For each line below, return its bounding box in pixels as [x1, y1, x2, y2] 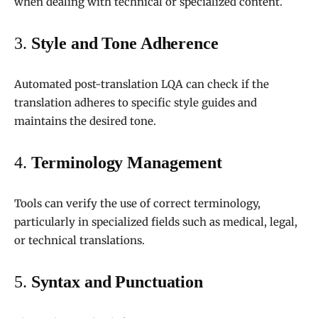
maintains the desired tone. [14, 114, 156, 128]
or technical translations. [14, 234, 145, 248]
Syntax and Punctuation [31, 273, 204, 292]
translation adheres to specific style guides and [14, 96, 257, 110]
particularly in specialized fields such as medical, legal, [14, 215, 297, 229]
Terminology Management [31, 153, 223, 172]
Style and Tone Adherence [31, 34, 219, 53]
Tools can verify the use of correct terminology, [14, 197, 261, 211]
